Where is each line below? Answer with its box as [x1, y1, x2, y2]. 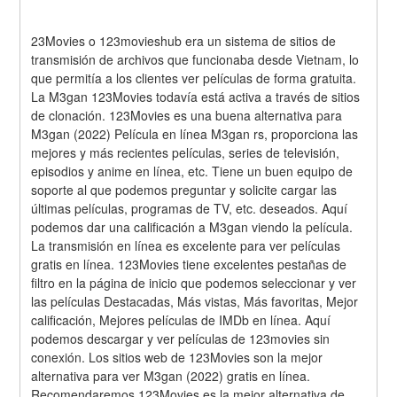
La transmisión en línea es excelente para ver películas [31, 236, 341, 254]
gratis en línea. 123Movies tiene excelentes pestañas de [31, 254, 347, 273]
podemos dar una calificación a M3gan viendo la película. [31, 217, 354, 236]
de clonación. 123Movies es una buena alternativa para [31, 105, 343, 124]
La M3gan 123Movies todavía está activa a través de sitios [31, 87, 361, 105]
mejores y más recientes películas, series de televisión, [31, 143, 340, 161]
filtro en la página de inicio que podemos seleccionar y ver [31, 273, 357, 292]
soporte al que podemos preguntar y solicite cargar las [31, 180, 338, 198]
